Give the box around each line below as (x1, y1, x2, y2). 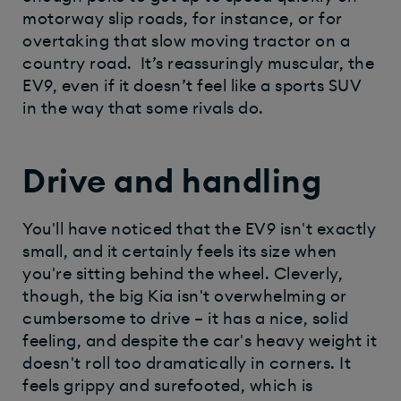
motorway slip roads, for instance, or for (22, 11, 343, 28)
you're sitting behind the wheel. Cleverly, (22, 266, 343, 283)
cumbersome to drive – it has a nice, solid (22, 311, 348, 328)
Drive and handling (22, 166, 321, 200)
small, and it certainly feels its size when (22, 243, 337, 260)
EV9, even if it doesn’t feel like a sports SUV (22, 78, 361, 95)
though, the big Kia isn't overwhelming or (22, 288, 347, 305)
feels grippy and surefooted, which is (22, 378, 313, 395)
